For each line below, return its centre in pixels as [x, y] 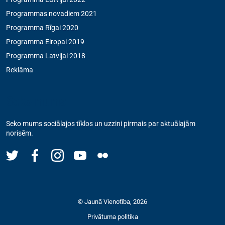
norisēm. [20, 133]
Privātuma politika [113, 217]
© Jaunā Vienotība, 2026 [113, 202]
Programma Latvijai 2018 [46, 56]
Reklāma [20, 70]
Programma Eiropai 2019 [45, 41]
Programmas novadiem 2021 [51, 13]
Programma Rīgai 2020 [42, 27]
